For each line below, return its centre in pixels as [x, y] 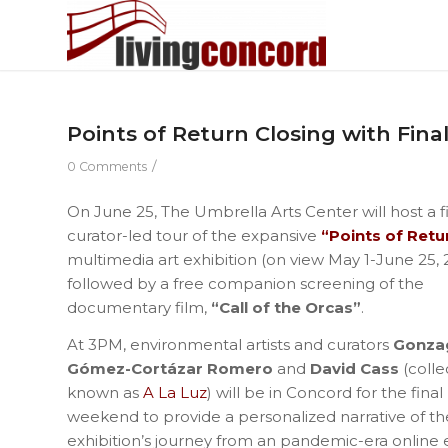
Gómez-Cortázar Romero [170, 368]
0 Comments [107, 166]
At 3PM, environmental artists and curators [230, 344]
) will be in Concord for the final [325, 392]
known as [105, 392]
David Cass [354, 368]
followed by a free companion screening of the [245, 283]
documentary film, [139, 307]
